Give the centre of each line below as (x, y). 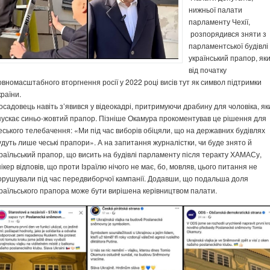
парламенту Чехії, (219, 21)
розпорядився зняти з (228, 33)
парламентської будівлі (228, 46)
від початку (208, 70)
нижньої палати (215, 9)
